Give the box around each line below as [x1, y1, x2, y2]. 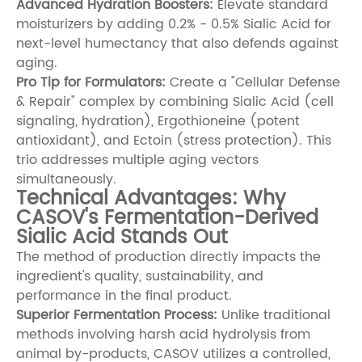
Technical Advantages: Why [16, 182, 285, 215]
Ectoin [133, 129, 172, 151]
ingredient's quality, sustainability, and [16, 265, 263, 287]
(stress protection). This [172, 129, 331, 151]
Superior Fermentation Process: [16, 304, 217, 326]
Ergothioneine [158, 110, 246, 132]
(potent [246, 110, 300, 132]
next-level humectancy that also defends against [16, 32, 339, 54]
